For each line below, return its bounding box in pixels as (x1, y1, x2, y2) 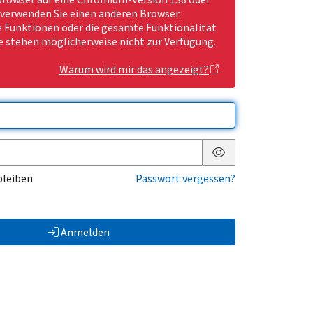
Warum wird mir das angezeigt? (59, 62, 209, 77)
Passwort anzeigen (218, 156, 309, 170)
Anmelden (60, 225, 110, 240)
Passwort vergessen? (136, 171, 235, 186)
